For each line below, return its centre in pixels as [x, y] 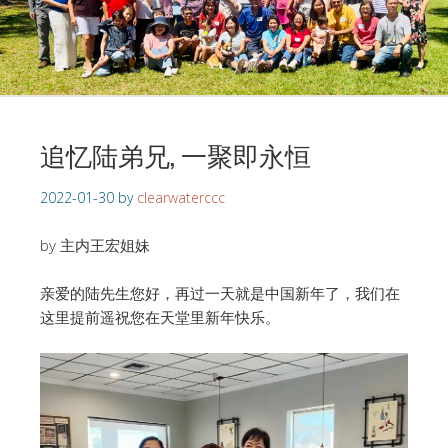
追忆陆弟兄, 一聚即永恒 [175, 155]
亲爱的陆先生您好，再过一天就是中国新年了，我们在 [220, 293]
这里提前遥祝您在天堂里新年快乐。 [160, 317]
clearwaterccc [181, 198]
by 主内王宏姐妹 [95, 245]
